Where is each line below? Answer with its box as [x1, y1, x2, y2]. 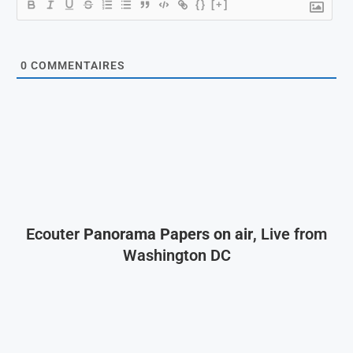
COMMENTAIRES [28, 58, 125, 72]
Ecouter [26, 224, 84, 243]
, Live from [253, 224, 327, 243]
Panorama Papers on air [84, 224, 253, 243]
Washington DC [122, 245, 231, 265]
